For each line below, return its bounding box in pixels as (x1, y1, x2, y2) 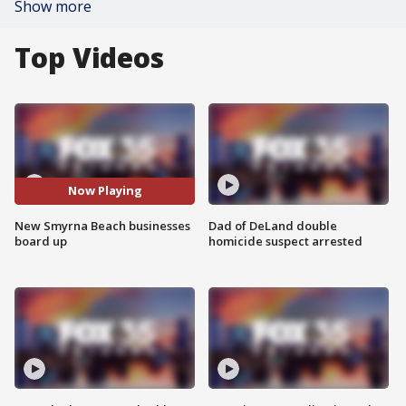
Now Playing (67, 182, 142, 199)
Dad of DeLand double (208, 217, 337, 234)
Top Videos (14, 39, 164, 76)
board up (14, 232, 67, 249)
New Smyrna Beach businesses (14, 217, 190, 234)
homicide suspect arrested (208, 232, 362, 249)
